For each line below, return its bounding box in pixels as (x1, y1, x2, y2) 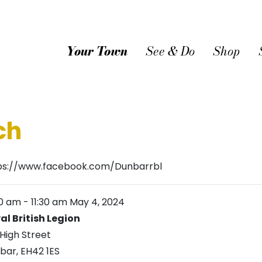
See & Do (146, 42, 195, 60)
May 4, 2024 (67, 195, 125, 209)
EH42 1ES (20, 244, 60, 258)
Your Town (66, 42, 127, 60)
